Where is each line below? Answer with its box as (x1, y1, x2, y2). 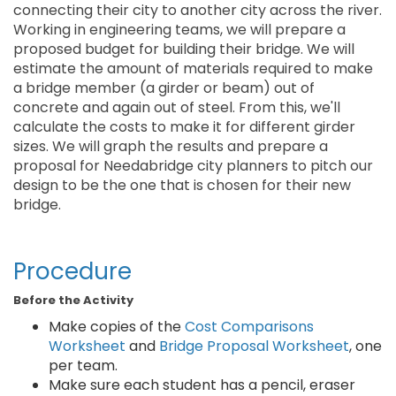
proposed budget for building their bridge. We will (13, 39, 354, 59)
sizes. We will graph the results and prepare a (13, 136, 328, 156)
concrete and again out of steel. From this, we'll (13, 97, 340, 118)
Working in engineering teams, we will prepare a (13, 19, 346, 40)
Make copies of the (49, 316, 185, 337)
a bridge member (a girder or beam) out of (13, 78, 315, 98)
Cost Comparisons (185, 316, 314, 337)
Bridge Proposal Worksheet (159, 336, 349, 356)
